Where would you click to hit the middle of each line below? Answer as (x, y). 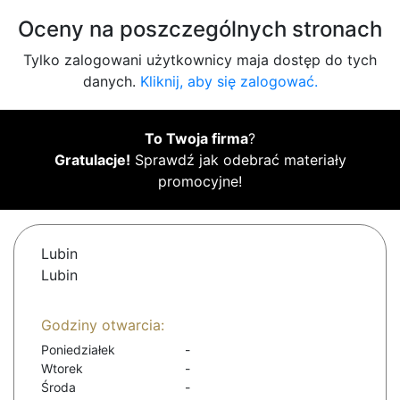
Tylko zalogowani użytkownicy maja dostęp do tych (200, 60)
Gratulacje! (92, 160)
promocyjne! (200, 182)
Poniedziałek (78, 350)
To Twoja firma (196, 139)
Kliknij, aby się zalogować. (229, 82)
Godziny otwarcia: (103, 325)
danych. (111, 82)
